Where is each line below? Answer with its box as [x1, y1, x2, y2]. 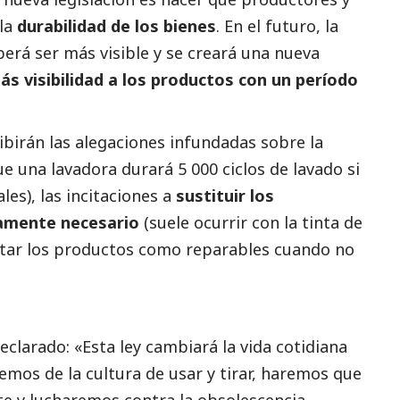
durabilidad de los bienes [17, 15, 216, 37]
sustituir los [176, 185, 274, 207]
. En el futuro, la [216, 15, 338, 37]
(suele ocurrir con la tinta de [139, 212, 362, 234]
